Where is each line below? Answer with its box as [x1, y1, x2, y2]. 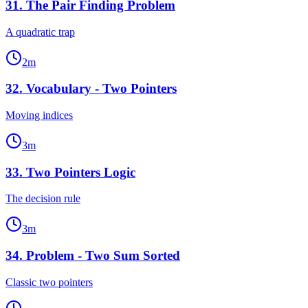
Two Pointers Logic [26, 164, 135, 179]
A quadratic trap [5, 25, 75, 38]
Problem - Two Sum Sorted [26, 248, 180, 263]
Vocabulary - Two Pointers [26, 81, 177, 96]
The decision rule [5, 192, 80, 205]
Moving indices [5, 109, 73, 121]
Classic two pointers [5, 276, 93, 288]
